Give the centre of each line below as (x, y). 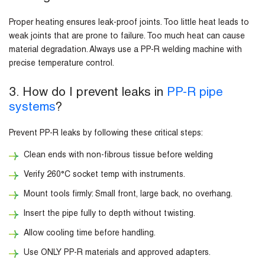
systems (32, 108)
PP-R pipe (195, 93)
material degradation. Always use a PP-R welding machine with (125, 51)
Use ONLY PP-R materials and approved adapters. (117, 253)
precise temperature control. (62, 64)
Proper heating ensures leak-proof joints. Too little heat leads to (129, 23)
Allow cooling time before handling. (90, 234)
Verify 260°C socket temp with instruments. (104, 175)
